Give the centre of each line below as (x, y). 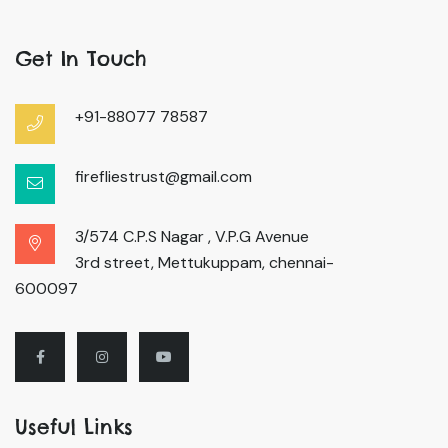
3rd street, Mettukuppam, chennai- (204, 262)
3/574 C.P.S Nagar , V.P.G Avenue (192, 236)
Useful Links (74, 426)
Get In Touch (80, 58)
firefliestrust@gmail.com (163, 176)
